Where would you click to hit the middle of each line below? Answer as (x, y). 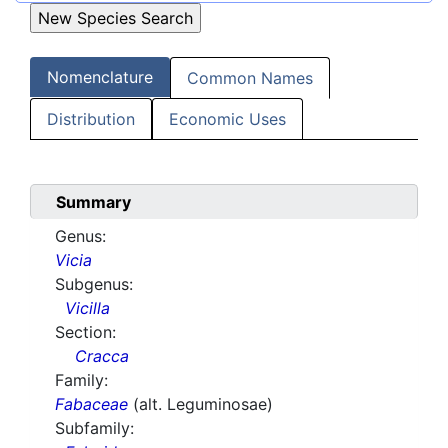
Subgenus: (94, 284)
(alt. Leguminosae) (203, 404)
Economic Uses (227, 119)
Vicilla (87, 308)
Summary (93, 202)
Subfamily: (94, 428)
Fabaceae (91, 404)
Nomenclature (100, 77)
